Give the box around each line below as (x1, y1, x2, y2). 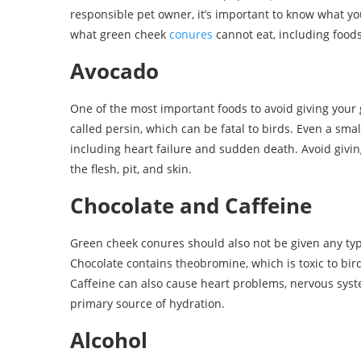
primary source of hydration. (70, 296, 225, 312)
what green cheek (70, 27, 169, 43)
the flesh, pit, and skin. (70, 161, 192, 177)
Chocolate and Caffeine (70, 191, 312, 221)
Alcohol (70, 326, 147, 355)
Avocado (70, 56, 159, 86)
